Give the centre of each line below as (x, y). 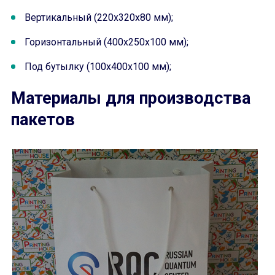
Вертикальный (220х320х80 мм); (99, 17)
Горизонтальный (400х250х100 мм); (107, 42)
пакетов (43, 120)
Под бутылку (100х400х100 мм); (98, 67)
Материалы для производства (131, 98)
